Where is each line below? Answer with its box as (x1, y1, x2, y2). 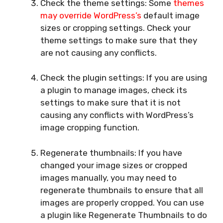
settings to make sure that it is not (40, 98, 181, 108)
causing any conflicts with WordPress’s (40, 110, 194, 120)
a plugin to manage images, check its (40, 85, 187, 96)
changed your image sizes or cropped (40, 160, 187, 170)
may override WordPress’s (40, 10, 141, 20)
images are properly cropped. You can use (40, 197, 204, 208)
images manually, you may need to (40, 172, 177, 183)
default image (141, 10, 200, 20)
